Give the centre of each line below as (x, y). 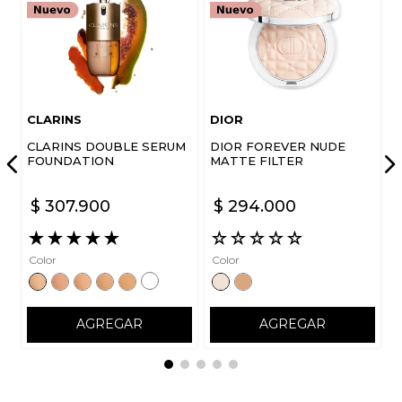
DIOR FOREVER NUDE (278, 146)
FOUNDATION (70, 160)
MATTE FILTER (257, 160)
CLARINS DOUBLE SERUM (106, 146)
